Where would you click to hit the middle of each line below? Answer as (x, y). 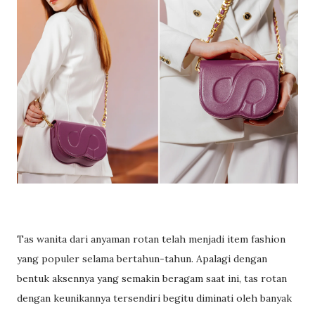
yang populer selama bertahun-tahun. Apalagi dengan (142, 258)
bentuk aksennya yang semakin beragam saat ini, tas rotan (152, 278)
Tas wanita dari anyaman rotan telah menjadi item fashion (151, 239)
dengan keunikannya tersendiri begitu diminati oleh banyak (154, 298)
